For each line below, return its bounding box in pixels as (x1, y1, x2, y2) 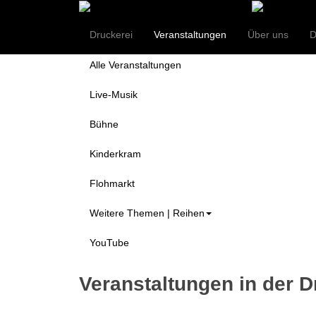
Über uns (248, 28, 288, 40)
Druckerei (90, 28, 133, 40)
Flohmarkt (90, 177, 135, 189)
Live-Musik (90, 88, 138, 100)
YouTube (90, 236, 129, 248)
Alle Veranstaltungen (90, 59, 181, 71)
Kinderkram (90, 147, 141, 159)
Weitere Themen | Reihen (90, 207, 205, 219)
